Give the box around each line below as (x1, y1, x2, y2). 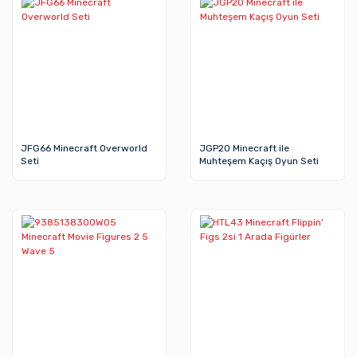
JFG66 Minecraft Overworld (21, 143, 147, 154)
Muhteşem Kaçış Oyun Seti (199, 155, 319, 167)
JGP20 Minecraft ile (199, 143, 289, 154)
